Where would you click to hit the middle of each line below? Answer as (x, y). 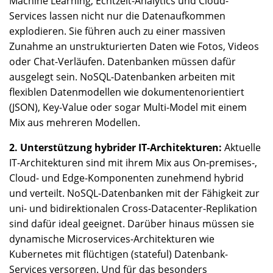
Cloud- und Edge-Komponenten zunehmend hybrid (126, 178)
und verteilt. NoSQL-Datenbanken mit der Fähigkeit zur (134, 193)
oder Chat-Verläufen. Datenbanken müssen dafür (122, 62)
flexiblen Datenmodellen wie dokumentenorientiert (127, 92)
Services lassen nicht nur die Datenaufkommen (117, 16)
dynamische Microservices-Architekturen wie (112, 239)
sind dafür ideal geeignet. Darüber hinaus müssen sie (132, 224)
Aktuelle (241, 147)
